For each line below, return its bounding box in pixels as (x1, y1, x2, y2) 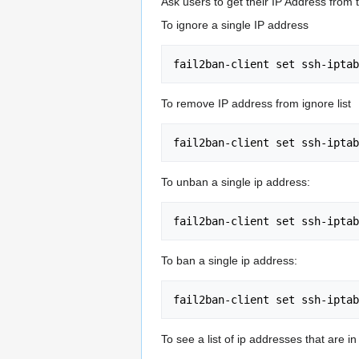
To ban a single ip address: (161, 253, 297, 267)
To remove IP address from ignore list (161, 96, 351, 110)
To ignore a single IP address (161, 18, 309, 31)
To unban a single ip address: (161, 175, 310, 188)
